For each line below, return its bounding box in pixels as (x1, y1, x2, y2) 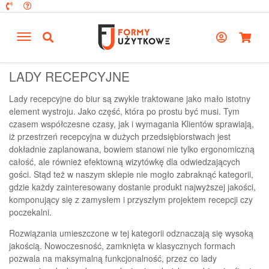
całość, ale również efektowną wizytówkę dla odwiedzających (9, 156, 240, 168)
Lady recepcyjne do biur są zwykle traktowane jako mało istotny (9, 92, 250, 105)
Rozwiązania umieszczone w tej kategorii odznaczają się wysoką (9, 227, 253, 240)
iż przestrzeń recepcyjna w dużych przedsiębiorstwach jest (9, 130, 231, 143)
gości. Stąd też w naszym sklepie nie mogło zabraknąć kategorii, (9, 168, 253, 181)
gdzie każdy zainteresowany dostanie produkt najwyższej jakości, (9, 181, 256, 193)
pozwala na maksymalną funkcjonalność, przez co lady (9, 252, 217, 265)
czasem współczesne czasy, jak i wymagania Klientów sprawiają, (9, 118, 254, 130)
